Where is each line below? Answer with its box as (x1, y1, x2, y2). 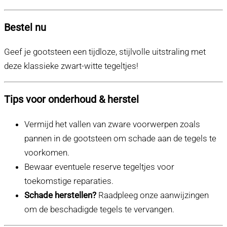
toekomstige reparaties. (24, 176, 113, 186)
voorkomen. (24, 147, 69, 158)
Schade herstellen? (24, 190, 96, 201)
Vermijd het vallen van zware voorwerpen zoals (24, 119, 200, 130)
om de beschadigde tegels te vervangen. (24, 204, 174, 215)
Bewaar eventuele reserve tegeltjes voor (24, 162, 174, 172)
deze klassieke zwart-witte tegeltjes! (4, 61, 138, 71)
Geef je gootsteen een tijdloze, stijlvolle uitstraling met (4, 47, 206, 57)
